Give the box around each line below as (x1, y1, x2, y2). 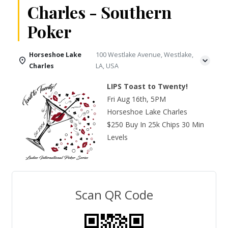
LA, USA (96, 62, 119, 70)
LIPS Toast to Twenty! (107, 81, 188, 91)
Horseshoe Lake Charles (107, 107, 187, 117)
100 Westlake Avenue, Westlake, (96, 50, 194, 59)
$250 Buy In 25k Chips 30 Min (107, 120, 204, 129)
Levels (107, 132, 128, 142)
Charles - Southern (27, 1, 172, 23)
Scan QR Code (75, 186, 153, 203)
